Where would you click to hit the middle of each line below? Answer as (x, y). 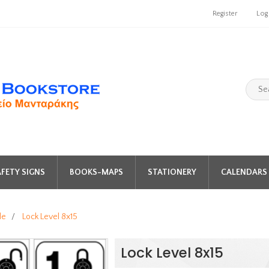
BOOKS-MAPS (96, 172)
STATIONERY (172, 172)
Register (225, 14)
